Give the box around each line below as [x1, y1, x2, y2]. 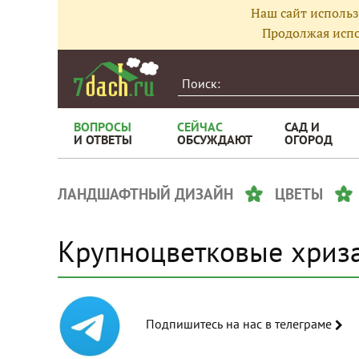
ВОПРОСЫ [74, 119, 131, 135]
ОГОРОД [284, 131, 333, 147]
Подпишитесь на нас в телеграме [265, 315, 335, 332]
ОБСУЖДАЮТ [177, 131, 252, 147]
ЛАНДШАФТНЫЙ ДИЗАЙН [58, 184, 233, 204]
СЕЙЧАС [177, 119, 223, 135]
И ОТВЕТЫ [74, 131, 132, 147]
